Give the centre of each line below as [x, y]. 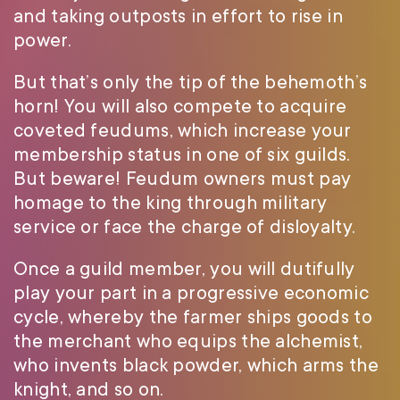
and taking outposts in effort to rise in [178, 17]
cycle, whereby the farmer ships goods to [193, 317]
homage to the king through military [171, 203]
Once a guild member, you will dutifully [184, 269]
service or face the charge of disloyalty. [185, 227]
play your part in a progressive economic [191, 293]
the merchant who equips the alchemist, [188, 342]
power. [42, 41]
